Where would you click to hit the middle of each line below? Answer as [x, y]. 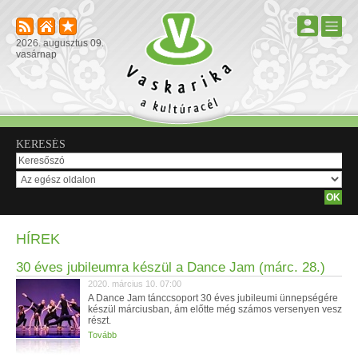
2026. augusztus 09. [60, 43]
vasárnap [36, 54]
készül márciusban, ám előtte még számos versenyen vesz [215, 309]
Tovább [102, 335]
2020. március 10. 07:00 [135, 284]
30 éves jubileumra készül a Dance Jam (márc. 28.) [171, 267]
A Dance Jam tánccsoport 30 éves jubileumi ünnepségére [213, 298]
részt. [99, 320]
